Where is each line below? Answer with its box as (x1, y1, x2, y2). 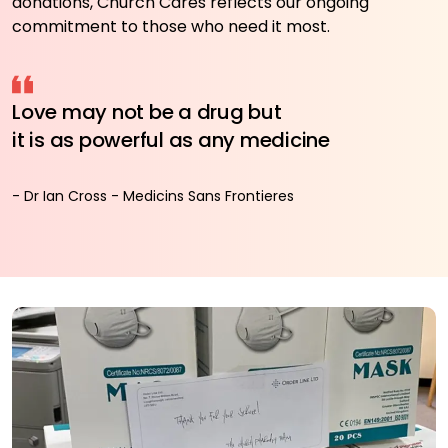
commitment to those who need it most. (12, 15, 330, 38)
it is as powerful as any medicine (12, 126, 330, 154)
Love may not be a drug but (12, 98, 282, 126)
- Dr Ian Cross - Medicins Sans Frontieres (12, 186, 294, 206)
